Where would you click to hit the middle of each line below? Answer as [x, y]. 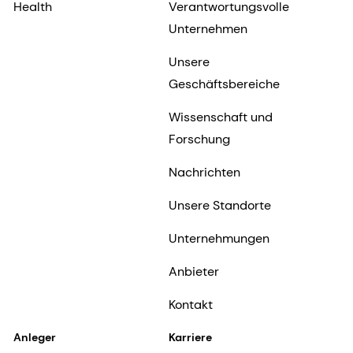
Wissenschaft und [220, 117]
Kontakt [190, 304]
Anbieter [193, 271]
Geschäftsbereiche [224, 84]
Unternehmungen [219, 238]
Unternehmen [208, 28]
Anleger [35, 337]
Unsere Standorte [219, 205]
